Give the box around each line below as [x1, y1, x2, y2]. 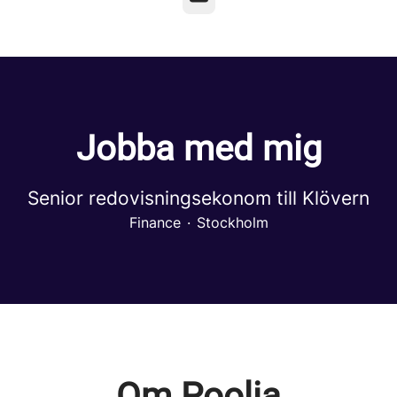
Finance [128, 214, 181, 231]
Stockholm [196, 214, 269, 231]
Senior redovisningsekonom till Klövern [27, 187, 370, 209]
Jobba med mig [75, 128, 322, 169]
